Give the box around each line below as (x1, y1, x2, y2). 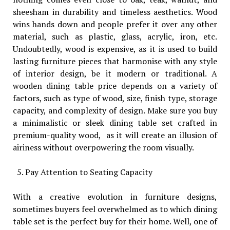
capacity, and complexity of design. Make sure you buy (12, 104, 218, 116)
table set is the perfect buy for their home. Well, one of (12, 215, 218, 227)
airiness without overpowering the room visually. (12, 141, 196, 153)
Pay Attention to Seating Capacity (25, 166, 152, 178)
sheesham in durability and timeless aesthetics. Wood (12, 6, 218, 17)
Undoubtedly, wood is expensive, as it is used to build (12, 43, 218, 54)
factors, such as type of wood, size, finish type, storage (12, 92, 218, 104)
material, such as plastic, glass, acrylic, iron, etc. (12, 30, 218, 42)
